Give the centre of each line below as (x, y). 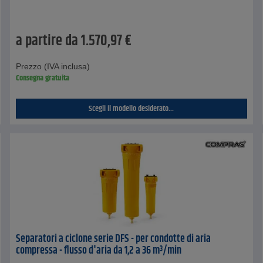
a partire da (47, 41)
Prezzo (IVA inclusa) (53, 67)
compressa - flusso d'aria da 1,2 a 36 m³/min (99, 251)
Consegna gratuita (43, 78)
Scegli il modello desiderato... (131, 109)
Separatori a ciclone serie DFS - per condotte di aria (114, 239)
